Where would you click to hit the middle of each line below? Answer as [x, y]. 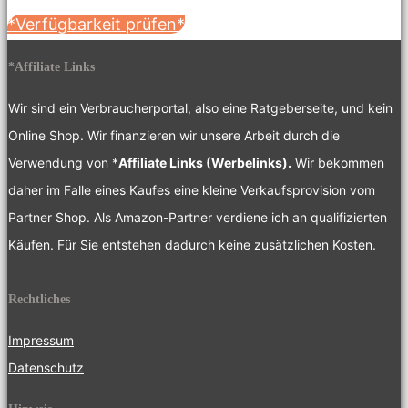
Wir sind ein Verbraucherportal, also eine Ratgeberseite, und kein [200, 107]
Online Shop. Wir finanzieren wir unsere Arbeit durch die [174, 135]
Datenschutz [46, 367]
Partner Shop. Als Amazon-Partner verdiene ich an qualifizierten [198, 217]
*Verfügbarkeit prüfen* [96, 24]
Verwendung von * [63, 162]
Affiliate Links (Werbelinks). [205, 162]
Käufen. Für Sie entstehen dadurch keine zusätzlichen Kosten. [192, 244]
